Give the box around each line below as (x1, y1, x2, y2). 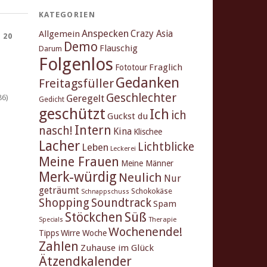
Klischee (133, 127, 162, 137)
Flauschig (100, 43, 138, 54)
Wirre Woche (61, 228, 107, 238)
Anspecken (82, 28, 129, 40)
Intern (74, 123, 111, 138)
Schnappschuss (81, 188, 129, 196)
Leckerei (110, 144, 136, 153)
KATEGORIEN (39, 10, 95, 20)
